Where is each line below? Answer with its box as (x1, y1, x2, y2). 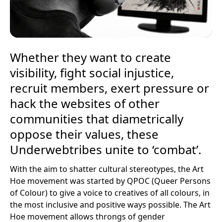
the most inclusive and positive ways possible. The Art (9, 199, 211, 211)
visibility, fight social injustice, (9, 64, 174, 81)
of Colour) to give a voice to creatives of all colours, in (9, 187, 210, 199)
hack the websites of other (9, 95, 160, 112)
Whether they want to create (9, 49, 171, 66)
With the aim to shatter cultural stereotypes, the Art (9, 164, 204, 175)
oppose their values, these (9, 126, 159, 143)
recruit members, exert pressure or (9, 80, 209, 97)
